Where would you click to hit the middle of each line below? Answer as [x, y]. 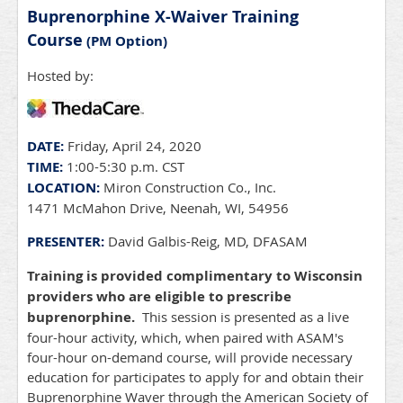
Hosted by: [60, 76]
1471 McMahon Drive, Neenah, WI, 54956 [158, 208]
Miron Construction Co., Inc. [188, 188]
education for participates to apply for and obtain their [197, 377]
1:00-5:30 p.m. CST [124, 167]
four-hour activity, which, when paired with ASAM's [185, 338]
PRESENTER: [66, 242]
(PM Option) [125, 41]
